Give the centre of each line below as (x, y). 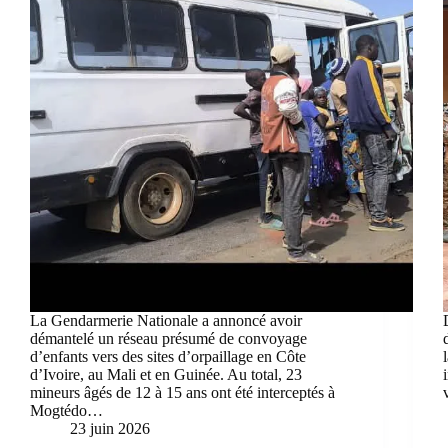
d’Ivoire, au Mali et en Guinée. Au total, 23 (166, 374)
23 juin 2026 (110, 428)
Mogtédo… (66, 410)
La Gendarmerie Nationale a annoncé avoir (166, 320)
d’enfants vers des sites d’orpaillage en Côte (168, 356)
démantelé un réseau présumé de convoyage (168, 338)
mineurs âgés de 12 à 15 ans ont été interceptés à (182, 392)
